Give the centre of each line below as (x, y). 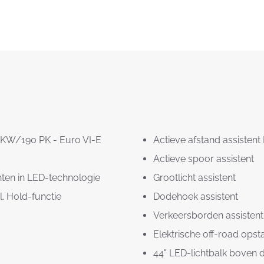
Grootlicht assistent (194, 177)
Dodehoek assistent (196, 196)
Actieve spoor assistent (204, 159)
